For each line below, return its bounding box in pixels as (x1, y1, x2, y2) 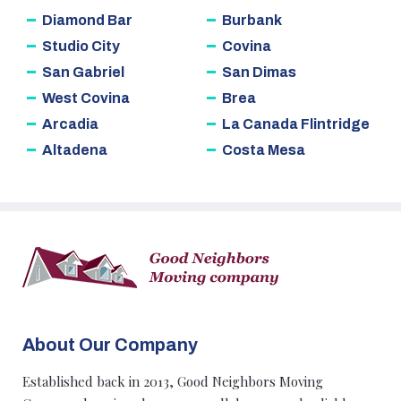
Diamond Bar (42, 13, 132, 29)
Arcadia (42, 116, 98, 132)
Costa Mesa (222, 142, 305, 158)
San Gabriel (42, 64, 124, 81)
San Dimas (222, 64, 296, 81)
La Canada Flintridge (222, 116, 370, 132)
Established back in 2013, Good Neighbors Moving (22, 372, 323, 391)
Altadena (42, 142, 107, 158)
